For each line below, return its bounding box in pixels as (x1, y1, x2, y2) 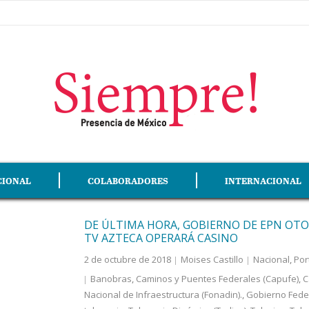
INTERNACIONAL (225, 174, 301, 187)
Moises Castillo (180, 253, 243, 266)
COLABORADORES (88, 174, 168, 187)
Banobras (90, 272, 132, 285)
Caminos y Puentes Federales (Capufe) (135, 272, 299, 285)
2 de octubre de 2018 (83, 253, 171, 266)
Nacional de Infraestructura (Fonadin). (83, 288, 242, 301)
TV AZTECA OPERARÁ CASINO (83, 230, 238, 246)
